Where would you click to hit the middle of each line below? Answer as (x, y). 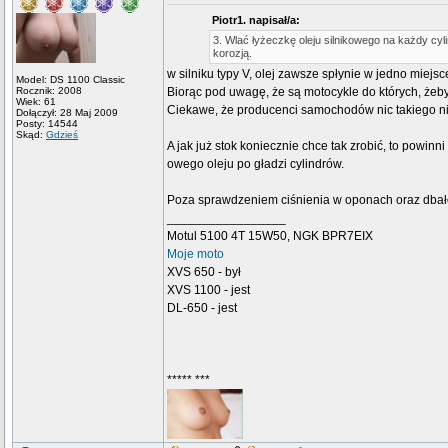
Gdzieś (62, 134)
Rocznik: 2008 (49, 90)
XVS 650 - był (204, 272)
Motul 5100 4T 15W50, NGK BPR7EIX (270, 236)
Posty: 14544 (47, 123)
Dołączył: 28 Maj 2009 (67, 112)
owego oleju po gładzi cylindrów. (255, 164)
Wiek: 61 (36, 101)
